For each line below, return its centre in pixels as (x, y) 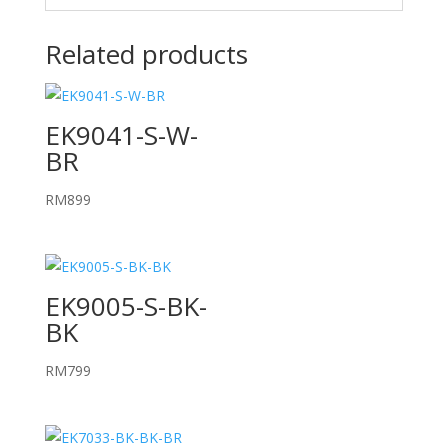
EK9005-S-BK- (125, 306)
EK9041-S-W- (121, 135)
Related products (146, 54)
